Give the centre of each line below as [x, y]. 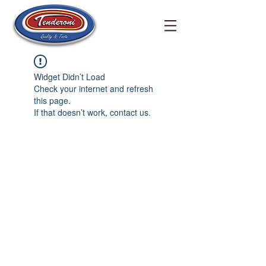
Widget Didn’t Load [69, 77]
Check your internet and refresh [94, 88]
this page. [52, 100]
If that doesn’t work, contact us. [92, 112]
